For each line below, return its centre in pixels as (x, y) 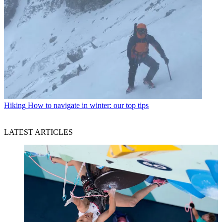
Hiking (15, 106)
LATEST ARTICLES (38, 132)
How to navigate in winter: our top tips (88, 106)
